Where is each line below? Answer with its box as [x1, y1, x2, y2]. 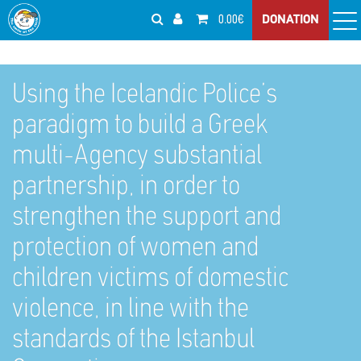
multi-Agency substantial [12, 143, 262, 171]
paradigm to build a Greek [12, 112, 268, 140]
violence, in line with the [12, 296, 249, 324]
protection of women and [12, 234, 259, 263]
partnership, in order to [12, 173, 240, 201]
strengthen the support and [12, 204, 281, 232]
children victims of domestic [12, 265, 288, 293]
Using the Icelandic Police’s [12, 81, 277, 110]
